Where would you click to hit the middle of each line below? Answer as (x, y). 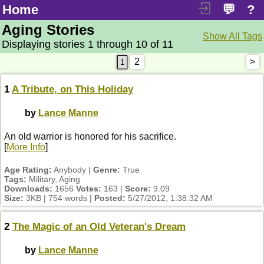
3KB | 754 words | (59, 198)
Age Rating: (28, 169)
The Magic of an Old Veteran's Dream (99, 226)
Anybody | (72, 169)
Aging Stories (48, 30)
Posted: (110, 198)
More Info (26, 147)
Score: (138, 188)
